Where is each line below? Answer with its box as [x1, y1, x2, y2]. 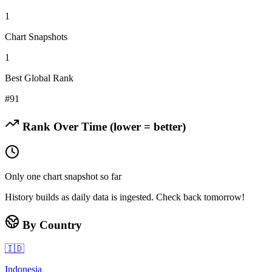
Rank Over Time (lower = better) [19, 120, 186, 133]
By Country [19, 219, 82, 232]
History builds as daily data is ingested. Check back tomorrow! [5, 192, 245, 203]
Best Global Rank [5, 72, 73, 83]
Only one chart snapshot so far [5, 171, 121, 182]
